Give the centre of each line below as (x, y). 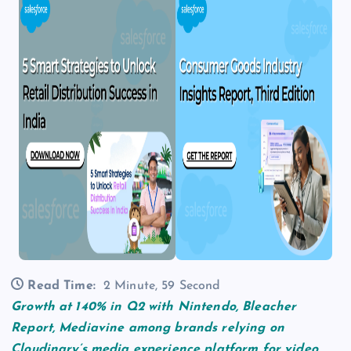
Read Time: (62, 286)
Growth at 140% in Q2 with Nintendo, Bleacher (154, 308)
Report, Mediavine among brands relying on (148, 329)
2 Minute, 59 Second (162, 286)
